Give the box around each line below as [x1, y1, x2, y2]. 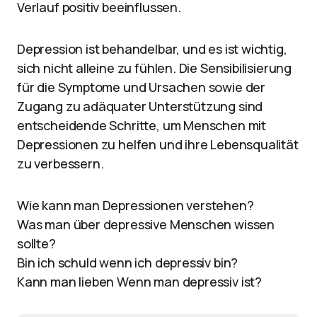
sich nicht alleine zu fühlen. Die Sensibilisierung [17, 59, 292, 76]
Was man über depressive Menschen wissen [17, 216, 275, 233]
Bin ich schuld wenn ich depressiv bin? [17, 254, 238, 271]
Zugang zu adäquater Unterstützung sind [17, 98, 263, 115]
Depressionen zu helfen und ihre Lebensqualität [17, 136, 299, 153]
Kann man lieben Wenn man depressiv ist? [17, 273, 262, 290]
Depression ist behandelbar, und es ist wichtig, [17, 40, 287, 57]
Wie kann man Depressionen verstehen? [17, 197, 254, 214]
